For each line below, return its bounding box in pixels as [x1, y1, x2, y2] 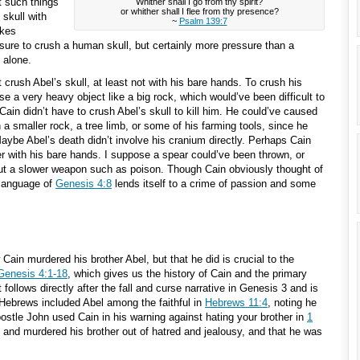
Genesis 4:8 [55, 178, 112, 190]
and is [287, 282, 318, 294]
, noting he [268, 297, 317, 309]
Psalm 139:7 [178, 16, 227, 26]
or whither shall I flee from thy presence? [120, 6, 279, 16]
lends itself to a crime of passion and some [112, 178, 316, 190]
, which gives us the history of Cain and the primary [67, 268, 307, 280]
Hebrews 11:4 [205, 297, 268, 309]
